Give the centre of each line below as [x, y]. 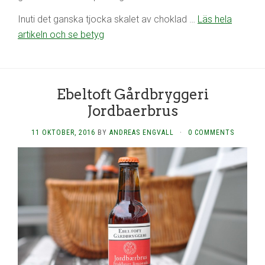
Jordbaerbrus [132, 111]
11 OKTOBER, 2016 [63, 133]
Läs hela [215, 20]
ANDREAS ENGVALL [141, 133]
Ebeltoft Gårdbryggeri [132, 95]
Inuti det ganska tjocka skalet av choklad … [108, 20]
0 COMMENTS [211, 133]
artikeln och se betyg [61, 35]
